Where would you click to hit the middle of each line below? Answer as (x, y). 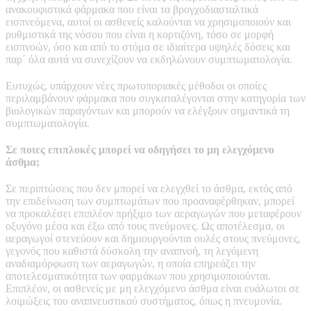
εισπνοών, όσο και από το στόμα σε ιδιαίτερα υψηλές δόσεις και (148, 47)
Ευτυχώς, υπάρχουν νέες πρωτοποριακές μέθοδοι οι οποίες (136, 85)
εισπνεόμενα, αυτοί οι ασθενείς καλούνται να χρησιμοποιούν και (148, 22)
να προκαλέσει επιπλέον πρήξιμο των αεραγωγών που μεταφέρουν (153, 213)
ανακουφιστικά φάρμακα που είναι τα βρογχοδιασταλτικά (132, 9)
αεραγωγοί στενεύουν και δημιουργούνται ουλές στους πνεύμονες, (153, 238)
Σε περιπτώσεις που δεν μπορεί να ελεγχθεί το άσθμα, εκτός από (149, 188)
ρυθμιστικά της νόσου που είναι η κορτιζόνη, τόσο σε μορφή (140, 34)
